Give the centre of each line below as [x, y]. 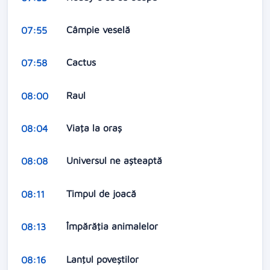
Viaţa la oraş [95, 128]
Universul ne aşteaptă [115, 161]
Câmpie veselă [99, 29]
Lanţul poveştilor [104, 259]
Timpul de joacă [102, 193]
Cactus [82, 62]
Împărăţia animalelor [113, 226]
